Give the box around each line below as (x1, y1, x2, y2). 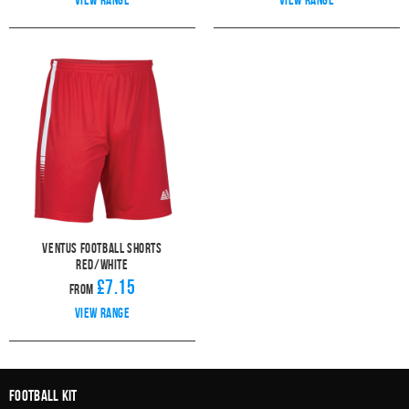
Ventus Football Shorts (42, 241, 163, 255)
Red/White (76, 257, 129, 271)
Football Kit (9, 387, 78, 404)
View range (74, 306, 131, 320)
